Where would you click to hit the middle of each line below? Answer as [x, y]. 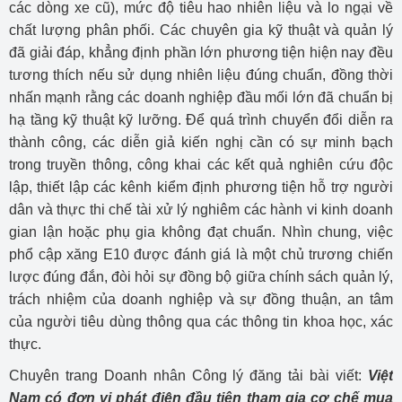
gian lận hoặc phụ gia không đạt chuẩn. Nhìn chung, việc [201, 232]
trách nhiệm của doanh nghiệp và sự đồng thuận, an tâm [201, 299]
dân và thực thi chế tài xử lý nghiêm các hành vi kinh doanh [201, 210]
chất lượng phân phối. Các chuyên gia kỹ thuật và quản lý [201, 30]
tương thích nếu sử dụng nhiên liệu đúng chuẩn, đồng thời [201, 75]
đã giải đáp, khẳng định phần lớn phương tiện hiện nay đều [201, 52]
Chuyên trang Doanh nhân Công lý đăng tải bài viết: [188, 376]
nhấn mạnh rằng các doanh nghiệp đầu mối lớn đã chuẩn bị [201, 97]
